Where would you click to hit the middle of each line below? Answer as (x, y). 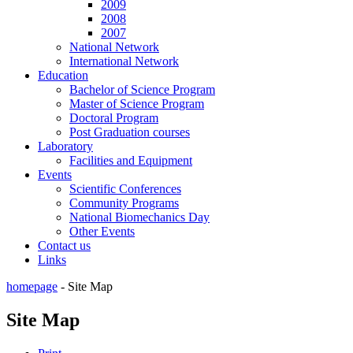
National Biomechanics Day (139, 217)
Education (63, 75)
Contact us (64, 245)
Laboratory (65, 146)
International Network (124, 61)
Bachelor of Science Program (142, 89)
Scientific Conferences (125, 188)
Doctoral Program (114, 117)
